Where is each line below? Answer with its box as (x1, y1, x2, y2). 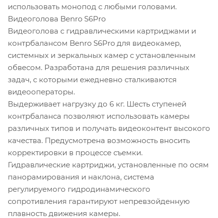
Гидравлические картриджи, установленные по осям (8, 160, 209, 169)
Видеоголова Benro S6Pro (8, 14, 106, 23)
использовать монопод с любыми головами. (8, 1, 177, 11)
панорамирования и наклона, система (8, 172, 154, 182)
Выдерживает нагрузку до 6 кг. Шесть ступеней (8, 99, 186, 109)
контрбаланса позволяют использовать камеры (8, 111, 190, 121)
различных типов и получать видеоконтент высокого (8, 123, 210, 133)
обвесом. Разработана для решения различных (8, 62, 189, 72)
